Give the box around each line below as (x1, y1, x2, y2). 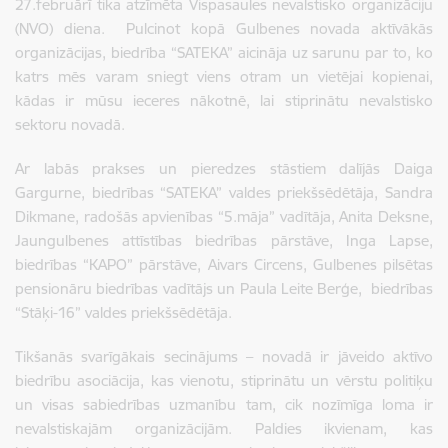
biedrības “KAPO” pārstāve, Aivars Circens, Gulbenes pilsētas (15, 254, 433, 274)
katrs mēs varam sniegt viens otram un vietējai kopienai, (15, 66, 433, 86)
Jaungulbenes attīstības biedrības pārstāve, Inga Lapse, (15, 230, 433, 250)
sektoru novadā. (15, 114, 125, 134)
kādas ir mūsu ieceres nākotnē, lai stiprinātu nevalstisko (15, 90, 433, 110)
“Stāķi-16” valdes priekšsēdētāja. (15, 302, 232, 322)
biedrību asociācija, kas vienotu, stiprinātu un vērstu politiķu (15, 370, 433, 390)
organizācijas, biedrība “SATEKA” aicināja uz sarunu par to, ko (15, 42, 433, 62)
